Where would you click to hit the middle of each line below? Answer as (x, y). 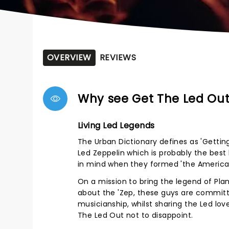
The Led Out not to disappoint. (135, 215)
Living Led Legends (116, 125)
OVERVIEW (69, 58)
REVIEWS (118, 58)
